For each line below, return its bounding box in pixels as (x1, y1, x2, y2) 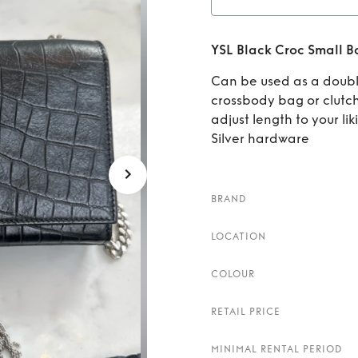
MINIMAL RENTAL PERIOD (211, 344, 343, 355)
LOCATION (211, 231, 266, 242)
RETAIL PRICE (211, 306, 280, 317)
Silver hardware (211, 131, 309, 146)
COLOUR (211, 268, 255, 280)
